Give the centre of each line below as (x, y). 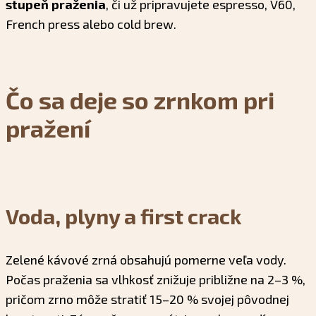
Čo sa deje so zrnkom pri (140, 99)
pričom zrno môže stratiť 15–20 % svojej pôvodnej (147, 299)
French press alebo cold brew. (91, 24)
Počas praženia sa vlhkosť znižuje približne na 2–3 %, (156, 280)
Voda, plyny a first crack (123, 216)
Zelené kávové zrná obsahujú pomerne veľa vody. (146, 260)
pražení (48, 128)
